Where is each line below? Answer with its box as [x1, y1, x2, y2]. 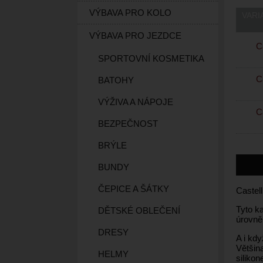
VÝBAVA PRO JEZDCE [89, 31, 181, 41]
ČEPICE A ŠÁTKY [98, 184, 169, 194]
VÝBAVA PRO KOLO [89, 8, 171, 18]
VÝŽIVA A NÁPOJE [98, 97, 173, 107]
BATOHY [98, 75, 134, 85]
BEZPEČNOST [98, 119, 158, 129]
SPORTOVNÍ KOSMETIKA [98, 53, 204, 63]
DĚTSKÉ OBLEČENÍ [98, 205, 180, 215]
